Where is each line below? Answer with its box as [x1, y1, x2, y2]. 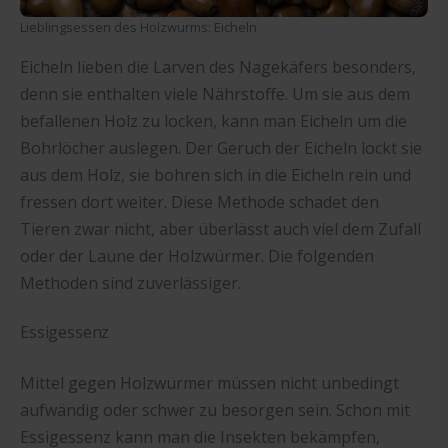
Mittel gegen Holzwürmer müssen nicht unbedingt [20, 372, 399, 395]
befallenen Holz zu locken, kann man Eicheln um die [20, 110, 407, 132]
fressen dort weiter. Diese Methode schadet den [20, 191, 379, 213]
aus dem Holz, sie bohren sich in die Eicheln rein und [20, 164, 411, 186]
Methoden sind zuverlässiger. [20, 272, 241, 294]
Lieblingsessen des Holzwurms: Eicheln [20, 18, 257, 36]
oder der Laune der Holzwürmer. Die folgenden [20, 245, 374, 267]
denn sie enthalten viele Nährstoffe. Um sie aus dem [20, 83, 410, 105]
